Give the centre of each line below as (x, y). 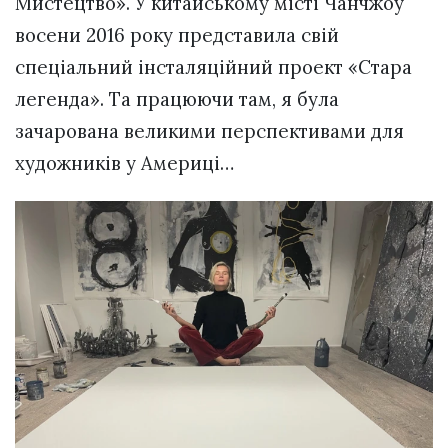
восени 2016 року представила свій (177, 34)
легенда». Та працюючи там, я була (177, 98)
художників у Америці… (124, 162)
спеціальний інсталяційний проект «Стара (213, 66)
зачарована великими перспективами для (209, 130)
